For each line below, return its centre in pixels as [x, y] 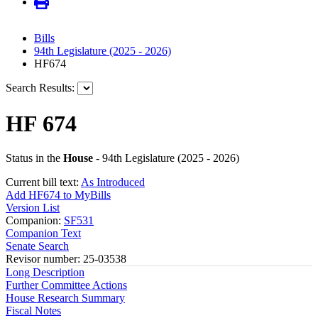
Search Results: [40, 88]
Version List [33, 208]
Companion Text [43, 234]
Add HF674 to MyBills [58, 195]
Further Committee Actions [66, 285]
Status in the [34, 158]
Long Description [45, 273]
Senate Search [37, 246]
